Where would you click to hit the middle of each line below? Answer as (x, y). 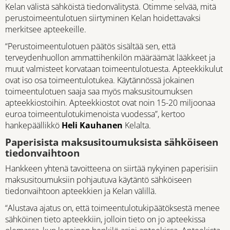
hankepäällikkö (33, 126)
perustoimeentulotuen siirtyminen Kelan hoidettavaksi (103, 18)
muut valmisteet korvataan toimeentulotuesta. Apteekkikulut (114, 69)
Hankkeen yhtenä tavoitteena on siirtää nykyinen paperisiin (111, 168)
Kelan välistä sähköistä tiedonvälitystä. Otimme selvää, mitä (111, 7)
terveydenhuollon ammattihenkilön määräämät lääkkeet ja (110, 58)
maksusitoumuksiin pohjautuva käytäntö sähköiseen (98, 179)
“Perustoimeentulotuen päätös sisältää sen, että (90, 46)
